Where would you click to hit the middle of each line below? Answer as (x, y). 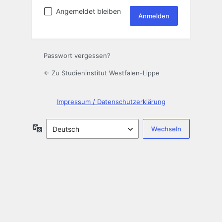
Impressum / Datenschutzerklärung (111, 102)
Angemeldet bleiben (88, 11)
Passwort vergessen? (77, 56)
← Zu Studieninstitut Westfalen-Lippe (102, 73)
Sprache (55, 128)
